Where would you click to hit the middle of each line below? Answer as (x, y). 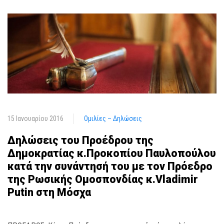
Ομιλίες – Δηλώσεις (113, 118)
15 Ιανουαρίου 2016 (35, 118)
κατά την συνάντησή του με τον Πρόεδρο (110, 166)
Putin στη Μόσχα (49, 192)
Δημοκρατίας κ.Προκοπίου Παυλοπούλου (112, 153)
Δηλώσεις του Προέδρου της (80, 140)
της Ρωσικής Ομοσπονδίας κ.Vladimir (103, 179)
